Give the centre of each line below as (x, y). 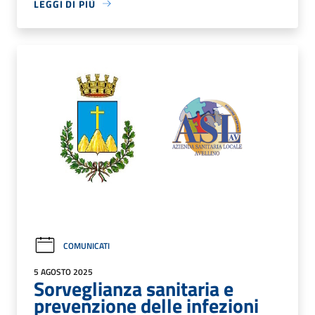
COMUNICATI (86, 245)
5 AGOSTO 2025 (63, 271)
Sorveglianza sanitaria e (134, 288)
